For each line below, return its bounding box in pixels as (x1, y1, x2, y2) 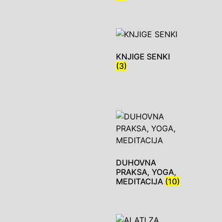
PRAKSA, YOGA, (116, 167, 176, 177)
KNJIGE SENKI (116, 52, 170, 62)
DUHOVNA (116, 158, 156, 168)
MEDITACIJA (116, 176, 165, 187)
